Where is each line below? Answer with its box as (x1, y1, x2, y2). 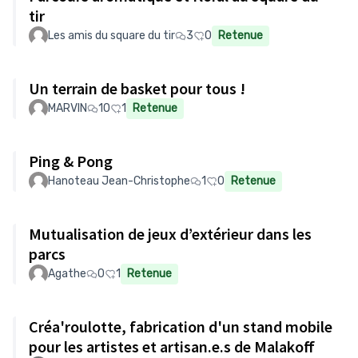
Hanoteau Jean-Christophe (48, 174, 190, 188)
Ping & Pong (29, 151, 113, 171)
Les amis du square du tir (48, 29, 175, 42)
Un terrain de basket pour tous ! (29, 78, 245, 98)
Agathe (48, 267, 86, 280)
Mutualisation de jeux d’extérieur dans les (29, 224, 312, 244)
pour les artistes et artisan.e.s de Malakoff (29, 336, 315, 356)
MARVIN (48, 101, 87, 115)
